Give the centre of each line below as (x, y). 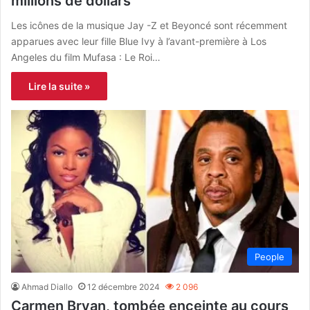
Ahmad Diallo (47, 287)
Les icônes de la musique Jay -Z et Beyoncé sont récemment (149, 26)
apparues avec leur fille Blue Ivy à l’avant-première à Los (139, 42)
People (270, 257)
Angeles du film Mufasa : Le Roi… (86, 57)
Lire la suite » (59, 86)
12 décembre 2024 (124, 287)
